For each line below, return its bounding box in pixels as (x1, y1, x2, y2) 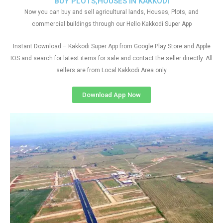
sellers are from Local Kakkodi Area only (56, 67, 167, 74)
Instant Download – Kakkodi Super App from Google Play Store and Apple (12, 43, 211, 50)
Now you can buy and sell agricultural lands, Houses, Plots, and (24, 8, 199, 15)
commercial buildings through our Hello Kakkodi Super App (31, 20, 192, 27)
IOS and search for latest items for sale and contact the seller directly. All (10, 55, 213, 62)
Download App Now (82, 91, 141, 99)
